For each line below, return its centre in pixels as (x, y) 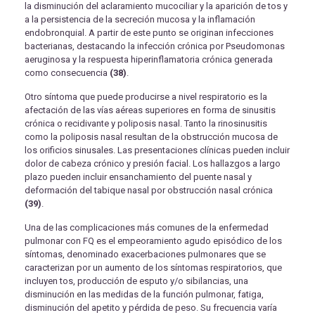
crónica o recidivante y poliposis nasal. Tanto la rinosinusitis (146, 124)
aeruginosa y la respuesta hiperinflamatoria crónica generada (149, 60)
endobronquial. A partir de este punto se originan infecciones (149, 33)
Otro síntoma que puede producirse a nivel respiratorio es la (146, 97)
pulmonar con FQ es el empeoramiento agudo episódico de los (153, 241)
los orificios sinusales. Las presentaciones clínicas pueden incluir (157, 150)
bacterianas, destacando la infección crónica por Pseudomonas (155, 46)
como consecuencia (67, 73)
